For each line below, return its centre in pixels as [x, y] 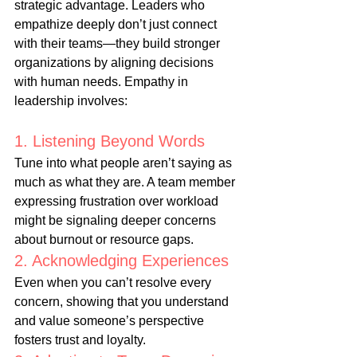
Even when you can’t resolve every [114, 283]
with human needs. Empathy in [103, 82]
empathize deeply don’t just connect [117, 25]
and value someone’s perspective [111, 321]
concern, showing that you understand [123, 302]
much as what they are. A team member [126, 182]
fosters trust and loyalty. [80, 340]
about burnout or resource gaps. [104, 240]
